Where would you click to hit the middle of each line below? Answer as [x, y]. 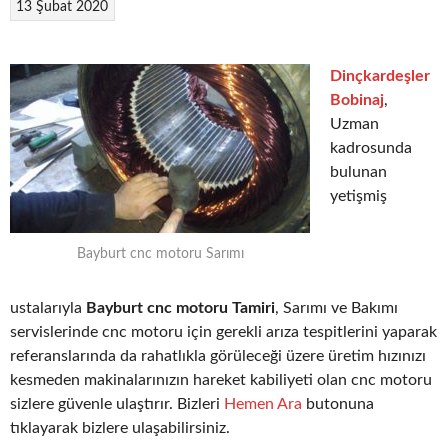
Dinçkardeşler [380, 75]
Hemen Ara [263, 404]
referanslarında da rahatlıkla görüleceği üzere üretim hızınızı [218, 356]
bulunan [358, 171]
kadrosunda [371, 147]
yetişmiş [358, 195]
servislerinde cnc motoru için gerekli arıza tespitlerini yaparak [223, 332]
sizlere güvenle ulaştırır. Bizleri [117, 404]
